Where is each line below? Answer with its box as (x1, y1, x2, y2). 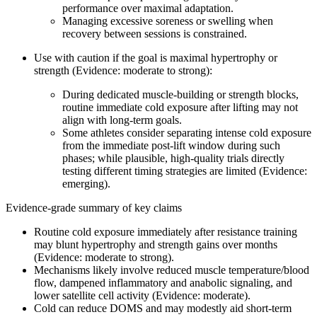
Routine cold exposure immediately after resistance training (34, 225, 297, 238)
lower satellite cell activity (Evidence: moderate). (34, 289, 250, 301)
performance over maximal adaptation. (62, 1, 234, 14)
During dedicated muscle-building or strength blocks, (62, 88, 299, 100)
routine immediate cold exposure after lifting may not (62, 100, 298, 113)
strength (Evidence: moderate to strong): (34, 64, 212, 76)
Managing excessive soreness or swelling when (62, 14, 273, 27)
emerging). (62, 177, 110, 190)
